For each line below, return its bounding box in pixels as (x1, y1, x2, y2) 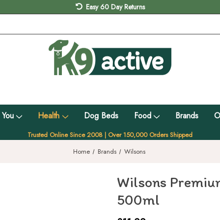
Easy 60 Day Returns (85, 2, 145, 12)
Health (38, 110, 60, 121)
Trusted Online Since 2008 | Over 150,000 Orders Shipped (27, 130, 192, 139)
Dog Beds (83, 110, 118, 121)
